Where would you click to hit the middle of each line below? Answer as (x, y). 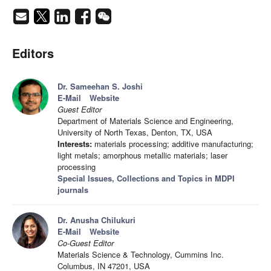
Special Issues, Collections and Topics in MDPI (146, 178)
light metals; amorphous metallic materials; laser (142, 155)
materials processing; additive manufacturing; (173, 144)
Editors (33, 53)
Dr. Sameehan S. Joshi (100, 87)
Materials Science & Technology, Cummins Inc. (141, 255)
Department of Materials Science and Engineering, (145, 121)
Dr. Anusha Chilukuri (96, 220)
